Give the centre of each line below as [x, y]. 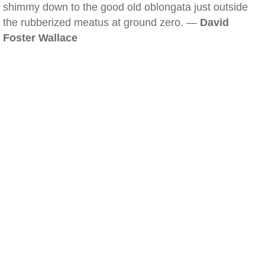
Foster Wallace [40, 38]
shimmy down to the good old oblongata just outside [125, 7]
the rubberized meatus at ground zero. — [101, 22]
